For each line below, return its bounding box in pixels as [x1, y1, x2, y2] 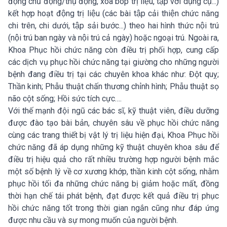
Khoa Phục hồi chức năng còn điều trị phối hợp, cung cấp [8, 45, 219, 55]
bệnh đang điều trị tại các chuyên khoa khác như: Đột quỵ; [8, 69, 219, 80]
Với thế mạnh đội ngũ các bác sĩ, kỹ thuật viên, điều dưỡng [8, 106, 219, 116]
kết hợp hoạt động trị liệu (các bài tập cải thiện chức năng [8, 9, 219, 19]
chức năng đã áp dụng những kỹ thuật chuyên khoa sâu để [8, 142, 219, 153]
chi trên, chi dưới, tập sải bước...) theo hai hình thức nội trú [8, 21, 219, 31]
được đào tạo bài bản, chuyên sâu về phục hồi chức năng [8, 118, 219, 128]
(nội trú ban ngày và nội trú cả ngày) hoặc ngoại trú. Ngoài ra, [8, 33, 219, 43]
